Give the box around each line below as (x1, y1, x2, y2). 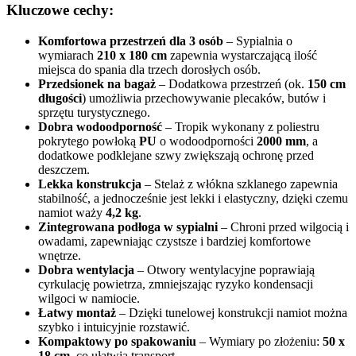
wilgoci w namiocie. (38, 292, 140, 306)
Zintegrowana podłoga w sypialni (38, 220, 218, 234)
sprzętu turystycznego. (38, 106, 150, 120)
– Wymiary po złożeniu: (196, 335, 323, 349)
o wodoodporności (157, 134, 257, 149)
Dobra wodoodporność (38, 120, 162, 134)
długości (38, 91, 82, 106)
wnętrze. (38, 249, 81, 263)
